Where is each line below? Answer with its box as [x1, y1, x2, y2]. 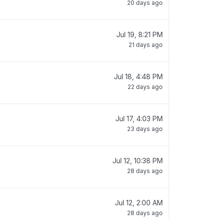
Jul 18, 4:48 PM [114, 72, 163, 81]
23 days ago [127, 125, 163, 132]
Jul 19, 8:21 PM [116, 30, 163, 39]
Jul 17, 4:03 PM [115, 114, 163, 123]
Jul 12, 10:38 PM [112, 156, 163, 165]
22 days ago [128, 83, 163, 90]
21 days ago [129, 41, 163, 48]
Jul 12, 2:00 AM [115, 198, 163, 207]
